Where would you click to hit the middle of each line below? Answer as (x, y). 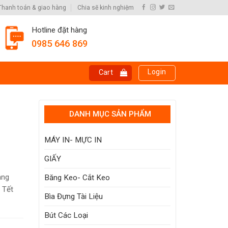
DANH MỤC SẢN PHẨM (110, 114)
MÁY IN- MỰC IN (73, 140)
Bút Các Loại (66, 215)
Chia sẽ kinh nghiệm (105, 7)
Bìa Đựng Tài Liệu (74, 196)
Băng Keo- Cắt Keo (77, 178)
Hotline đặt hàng (60, 30)
